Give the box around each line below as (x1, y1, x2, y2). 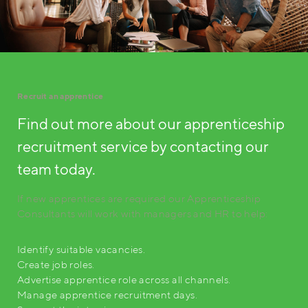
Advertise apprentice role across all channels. (17, 273, 231, 285)
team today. (17, 159, 96, 178)
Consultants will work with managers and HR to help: (17, 207, 268, 219)
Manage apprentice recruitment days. (17, 288, 198, 300)
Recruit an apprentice (17, 90, 104, 101)
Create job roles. (17, 258, 95, 270)
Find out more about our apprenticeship (17, 114, 285, 133)
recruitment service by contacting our (17, 137, 269, 155)
